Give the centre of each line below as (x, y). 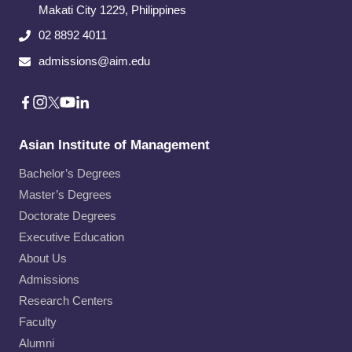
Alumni (37, 343)
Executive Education (71, 237)
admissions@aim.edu (94, 61)
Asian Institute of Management (114, 145)
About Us (43, 258)
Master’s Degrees (65, 194)
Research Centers (66, 301)
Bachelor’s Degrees (70, 173)
